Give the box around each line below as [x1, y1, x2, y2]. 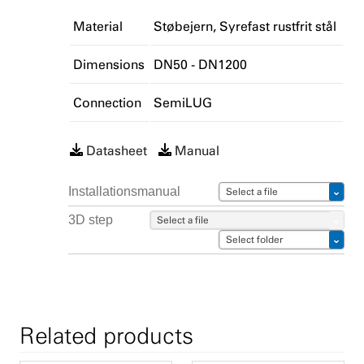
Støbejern [154, 19, 213, 34]
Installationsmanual [68, 184, 180, 198]
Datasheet [86, 143, 147, 158]
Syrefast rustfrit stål [219, 19, 336, 34]
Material [73, 19, 123, 34]
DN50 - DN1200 [154, 57, 247, 72]
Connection [73, 95, 141, 110]
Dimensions [73, 57, 145, 72]
